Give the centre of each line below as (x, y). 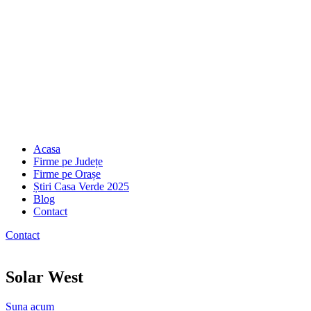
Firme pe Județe (68, 161)
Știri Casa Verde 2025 (81, 186)
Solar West (44, 277)
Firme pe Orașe (67, 174)
